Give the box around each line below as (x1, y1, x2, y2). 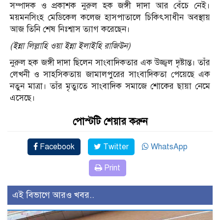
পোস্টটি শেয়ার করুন (72, 115, 148, 128)
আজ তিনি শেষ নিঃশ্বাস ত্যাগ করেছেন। (10, 24, 130, 35)
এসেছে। (10, 93, 35, 104)
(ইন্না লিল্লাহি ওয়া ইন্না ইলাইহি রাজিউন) (10, 41, 131, 52)
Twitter (101, 142, 129, 152)
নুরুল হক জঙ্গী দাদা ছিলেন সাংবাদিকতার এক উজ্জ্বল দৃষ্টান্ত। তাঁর (10, 57, 210, 68)
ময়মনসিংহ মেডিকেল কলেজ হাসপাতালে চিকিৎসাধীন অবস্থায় (10, 12, 210, 23)
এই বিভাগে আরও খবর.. (12, 190, 94, 201)
